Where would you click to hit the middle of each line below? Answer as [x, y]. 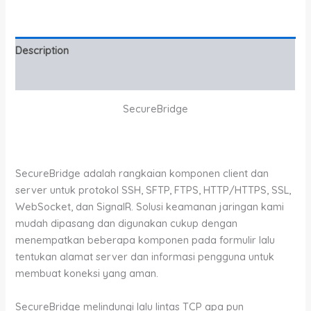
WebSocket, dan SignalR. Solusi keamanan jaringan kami [150, 207]
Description [42, 50]
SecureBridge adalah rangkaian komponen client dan [142, 174]
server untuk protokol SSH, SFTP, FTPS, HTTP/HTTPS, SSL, [153, 190]
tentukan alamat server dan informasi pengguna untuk [145, 257]
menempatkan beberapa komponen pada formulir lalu [145, 240]
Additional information [67, 77]
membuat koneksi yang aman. [87, 274]
